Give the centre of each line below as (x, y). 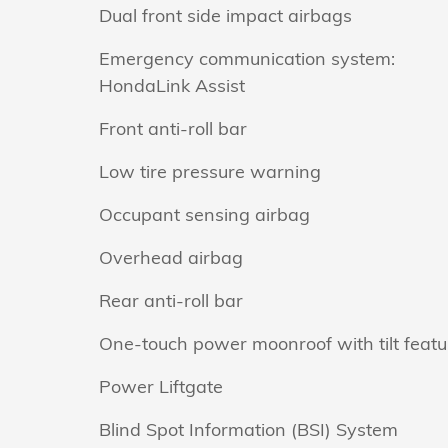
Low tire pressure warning (210, 171)
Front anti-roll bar (173, 128)
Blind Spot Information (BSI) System (248, 429)
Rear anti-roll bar (171, 300)
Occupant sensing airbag (204, 214)
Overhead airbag (171, 257)
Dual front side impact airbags (225, 15)
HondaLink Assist (172, 85)
